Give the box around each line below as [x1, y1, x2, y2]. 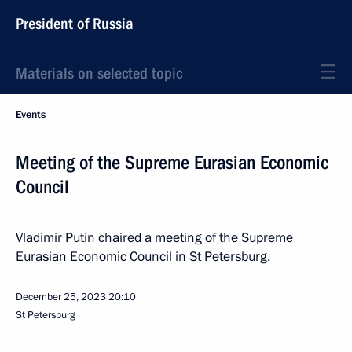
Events [16, 108, 46, 122]
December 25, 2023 [16, 290, 106, 304]
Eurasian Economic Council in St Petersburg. [16, 247, 270, 266]
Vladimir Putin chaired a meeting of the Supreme [16, 229, 293, 247]
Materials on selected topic [16, 64, 182, 82]
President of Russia [16, 14, 134, 33]
